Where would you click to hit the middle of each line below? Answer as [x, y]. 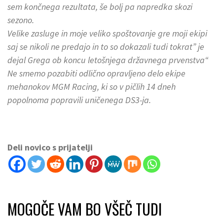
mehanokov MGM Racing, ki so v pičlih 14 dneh [92, 87]
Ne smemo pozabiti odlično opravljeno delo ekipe [96, 74]
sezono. [21, 20]
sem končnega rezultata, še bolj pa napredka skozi [100, 7]
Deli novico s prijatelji [50, 147]
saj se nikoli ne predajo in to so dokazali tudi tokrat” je [106, 47]
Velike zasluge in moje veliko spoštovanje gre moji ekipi [107, 34]
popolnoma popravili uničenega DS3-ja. [79, 100]
